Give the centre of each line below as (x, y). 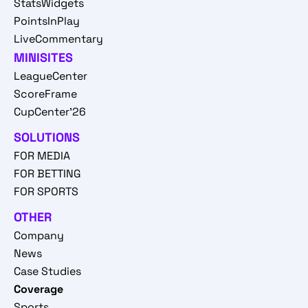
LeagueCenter (51, 76)
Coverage (38, 289)
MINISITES (43, 58)
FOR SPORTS (46, 192)
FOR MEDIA (42, 156)
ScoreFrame (45, 94)
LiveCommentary (58, 39)
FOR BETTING (47, 174)
